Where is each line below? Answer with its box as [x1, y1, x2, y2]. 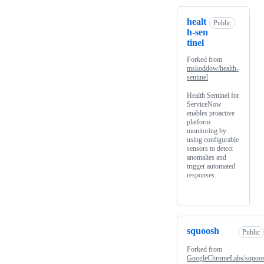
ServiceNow [187, 100, 222, 109]
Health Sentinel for [187, 91, 239, 100]
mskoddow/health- [187, 64, 239, 73]
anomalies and [187, 153, 226, 162]
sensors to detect [187, 144, 233, 153]
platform [187, 118, 210, 127]
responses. [187, 171, 216, 180]
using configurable [187, 136, 239, 144]
